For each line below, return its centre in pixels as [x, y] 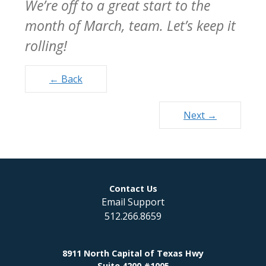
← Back [66, 79]
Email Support [133, 202]
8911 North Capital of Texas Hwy [133, 253]
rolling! [46, 45]
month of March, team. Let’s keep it [130, 25]
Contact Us [133, 188]
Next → [200, 115]
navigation [61, 91]
